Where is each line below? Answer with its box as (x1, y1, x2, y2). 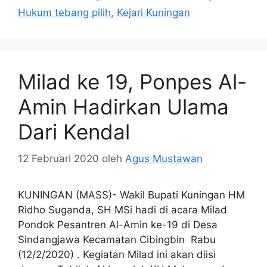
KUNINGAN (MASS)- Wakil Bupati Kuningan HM (18, 188, 245, 201)
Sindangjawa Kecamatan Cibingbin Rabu (18, 233, 216, 246)
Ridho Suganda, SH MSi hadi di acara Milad (18, 203, 227, 216)
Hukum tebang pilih (18, 7, 111, 19)
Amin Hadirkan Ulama (18, 94, 229, 120)
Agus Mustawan (125, 152, 203, 164)
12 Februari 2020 (18, 152, 99, 164)
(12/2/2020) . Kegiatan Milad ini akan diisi (18, 248, 216, 260)
